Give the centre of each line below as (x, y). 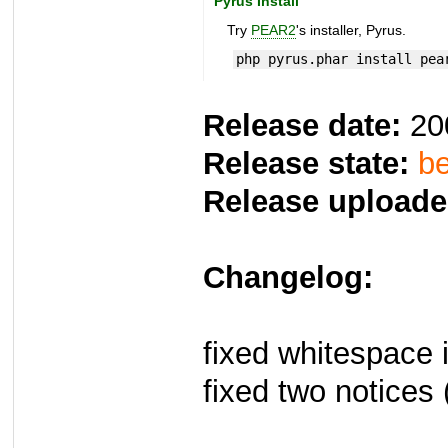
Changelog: (288, 278)
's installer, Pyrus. (350, 31)
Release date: (302, 126)
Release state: (306, 164)
